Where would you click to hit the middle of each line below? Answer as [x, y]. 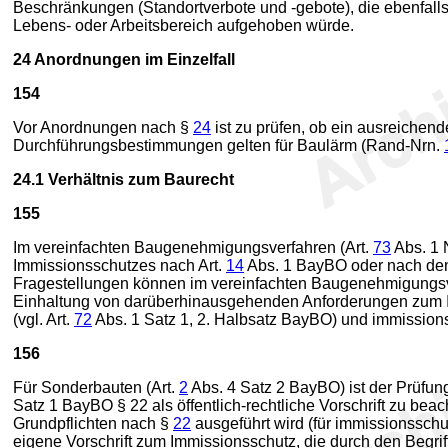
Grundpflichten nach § [93, 423]
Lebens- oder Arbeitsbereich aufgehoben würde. [183, 25]
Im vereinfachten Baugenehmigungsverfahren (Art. [193, 247]
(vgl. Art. [43, 319]
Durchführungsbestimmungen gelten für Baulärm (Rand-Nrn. [228, 145]
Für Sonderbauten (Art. [96, 387]
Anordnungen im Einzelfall [133, 59]
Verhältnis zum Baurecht [139, 179]
